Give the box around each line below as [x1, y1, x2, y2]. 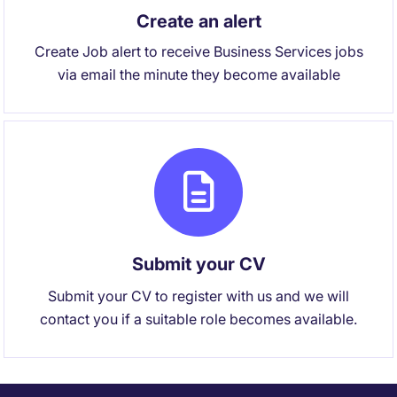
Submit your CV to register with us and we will [48, 287, 349, 305]
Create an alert [136, 11, 261, 32]
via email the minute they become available [57, 66, 340, 83]
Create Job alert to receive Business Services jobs [34, 43, 363, 60]
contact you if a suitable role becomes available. [40, 310, 357, 328]
